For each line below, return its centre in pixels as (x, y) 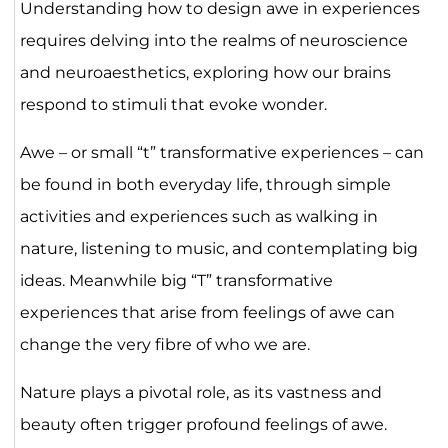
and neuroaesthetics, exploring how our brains (205, 73)
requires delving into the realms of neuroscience (213, 41)
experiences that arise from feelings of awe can (207, 313)
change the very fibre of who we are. (164, 345)
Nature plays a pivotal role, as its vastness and (200, 393)
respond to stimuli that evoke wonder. (173, 105)
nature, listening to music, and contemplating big (218, 249)
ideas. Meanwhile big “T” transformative (176, 281)
